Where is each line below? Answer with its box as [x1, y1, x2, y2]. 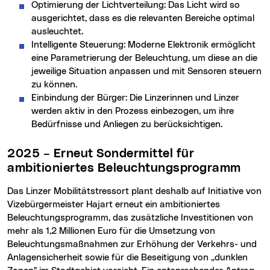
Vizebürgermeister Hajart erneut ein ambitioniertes [7, 200, 220, 210]
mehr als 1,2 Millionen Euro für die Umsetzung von [7, 227, 215, 236]
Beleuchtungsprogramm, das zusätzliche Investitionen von [7, 213, 253, 223]
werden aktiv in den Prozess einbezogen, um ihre [31, 106, 234, 116]
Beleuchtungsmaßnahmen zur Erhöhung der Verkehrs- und [7, 240, 257, 250]
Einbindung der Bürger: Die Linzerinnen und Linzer [31, 93, 239, 102]
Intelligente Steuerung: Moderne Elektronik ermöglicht [31, 40, 256, 49]
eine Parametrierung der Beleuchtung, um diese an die [31, 53, 257, 63]
